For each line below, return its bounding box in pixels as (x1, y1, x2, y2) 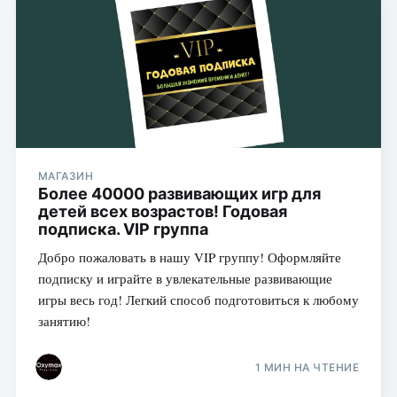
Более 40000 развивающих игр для (37, 184, 321, 204)
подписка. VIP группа (37, 220, 208, 239)
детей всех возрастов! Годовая (37, 202, 287, 222)
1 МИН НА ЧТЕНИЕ (254, 360, 360, 374)
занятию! (37, 312, 90, 331)
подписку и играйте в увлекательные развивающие (37, 269, 332, 288)
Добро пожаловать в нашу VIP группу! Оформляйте (37, 248, 341, 267)
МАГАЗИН (37, 169, 94, 183)
